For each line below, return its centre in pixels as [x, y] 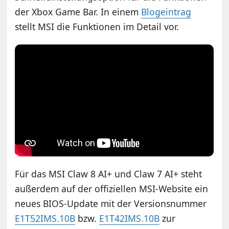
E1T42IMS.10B [130, 218]
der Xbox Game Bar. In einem [78, 12]
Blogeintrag [166, 12]
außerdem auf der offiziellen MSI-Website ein [112, 188]
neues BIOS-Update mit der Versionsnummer [111, 203]
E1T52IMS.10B [45, 218]
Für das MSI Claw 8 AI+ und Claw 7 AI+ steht [109, 174]
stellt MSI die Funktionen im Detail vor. [97, 26]
